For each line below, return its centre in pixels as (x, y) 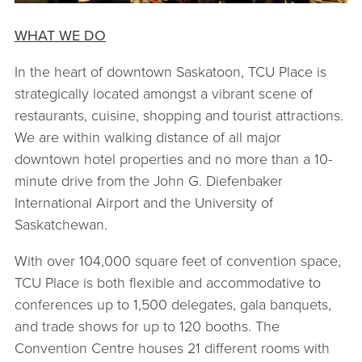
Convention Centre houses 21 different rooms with (172, 348)
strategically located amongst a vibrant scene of (164, 93)
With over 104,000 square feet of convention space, (178, 261)
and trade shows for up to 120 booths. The (147, 326)
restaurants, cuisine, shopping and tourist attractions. (181, 115)
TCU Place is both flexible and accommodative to (168, 282)
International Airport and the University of (144, 202)
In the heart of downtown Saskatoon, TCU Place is (170, 72)
